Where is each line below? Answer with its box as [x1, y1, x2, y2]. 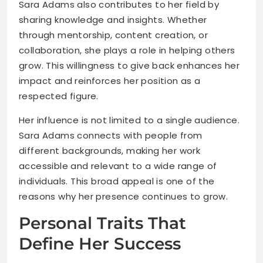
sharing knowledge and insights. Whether [19, 14, 207, 26]
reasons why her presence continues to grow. [19, 190, 228, 203]
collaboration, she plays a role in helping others [19, 44, 235, 57]
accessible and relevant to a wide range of [19, 160, 217, 173]
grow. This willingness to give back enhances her [19, 59, 240, 72]
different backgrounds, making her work [19, 144, 201, 157]
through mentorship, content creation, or [19, 29, 208, 42]
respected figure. [19, 90, 99, 103]
